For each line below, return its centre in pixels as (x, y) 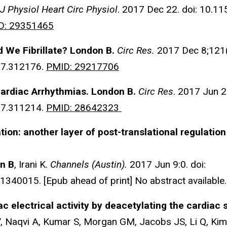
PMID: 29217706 (83, 66)
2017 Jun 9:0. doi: (166, 165)
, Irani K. (32, 165)
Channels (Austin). (89, 165)
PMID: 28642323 (84, 107)
